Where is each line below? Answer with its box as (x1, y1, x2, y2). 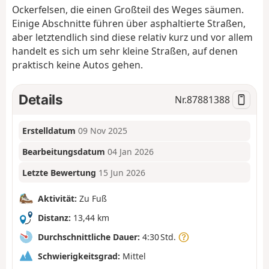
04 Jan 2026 (107, 146, 154, 158)
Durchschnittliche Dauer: (38, 231, 140, 243)
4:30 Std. (140, 231, 178, 243)
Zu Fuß (77, 192, 107, 204)
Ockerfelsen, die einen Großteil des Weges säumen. (12, 3, 244, 17)
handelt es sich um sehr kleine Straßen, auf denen (12, 44, 238, 58)
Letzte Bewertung (22, 166, 97, 178)
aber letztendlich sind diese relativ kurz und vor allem (12, 31, 253, 44)
